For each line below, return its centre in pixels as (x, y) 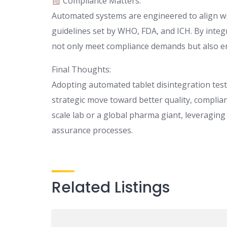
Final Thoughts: (81, 70)
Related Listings (111, 188)
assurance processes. (92, 130)
